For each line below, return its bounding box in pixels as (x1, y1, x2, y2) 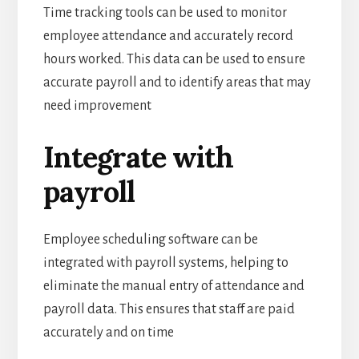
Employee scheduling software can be (42, 232, 258, 247)
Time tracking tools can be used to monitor (42, 5, 287, 20)
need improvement (42, 98, 151, 113)
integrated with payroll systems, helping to (42, 255, 288, 270)
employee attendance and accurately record (42, 28, 293, 43)
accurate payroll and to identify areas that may (42, 75, 311, 90)
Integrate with (42, 138, 233, 175)
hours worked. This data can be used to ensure (42, 51, 305, 67)
